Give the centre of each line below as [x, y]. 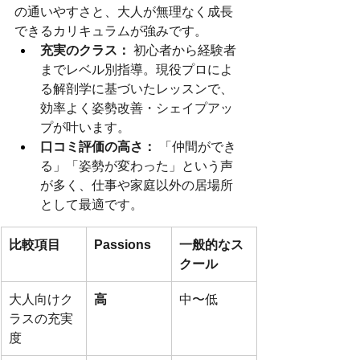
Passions [123, 244]
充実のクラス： [85, 50]
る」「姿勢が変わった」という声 [137, 166]
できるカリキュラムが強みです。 [111, 31]
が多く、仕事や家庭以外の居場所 [137, 185]
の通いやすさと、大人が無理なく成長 [124, 11]
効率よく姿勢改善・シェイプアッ [137, 108]
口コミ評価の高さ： [98, 146]
